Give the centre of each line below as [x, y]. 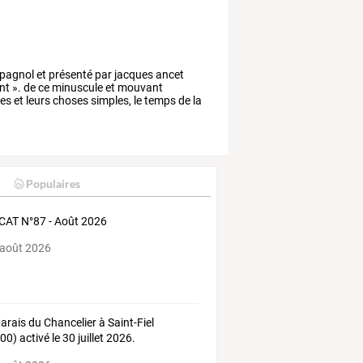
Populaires [53, 183]
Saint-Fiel [130, 323]
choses [70, 101]
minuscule [77, 88]
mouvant [139, 88]
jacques [133, 75]
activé [34, 338]
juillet [90, 338]
